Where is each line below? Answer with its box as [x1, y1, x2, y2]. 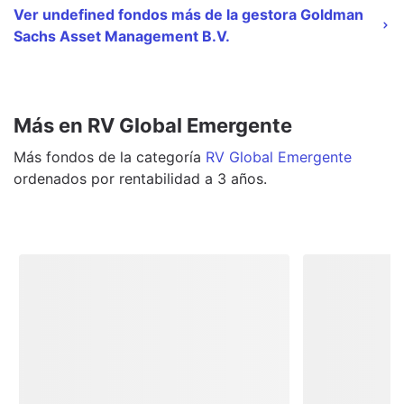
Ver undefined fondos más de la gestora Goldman [14, 5, 363, 23]
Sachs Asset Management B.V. [14, 26, 230, 45]
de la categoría [94, 147, 201, 166]
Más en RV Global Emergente [14, 113, 292, 137]
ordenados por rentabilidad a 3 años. [14, 169, 267, 188]
